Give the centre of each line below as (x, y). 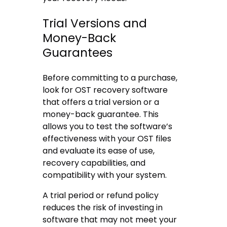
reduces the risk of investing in (103, 208)
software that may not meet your (110, 220)
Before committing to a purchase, (110, 78)
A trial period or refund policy (101, 196)
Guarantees (78, 53)
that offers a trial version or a (101, 102)
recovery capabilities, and (94, 163)
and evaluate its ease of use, (99, 151)
